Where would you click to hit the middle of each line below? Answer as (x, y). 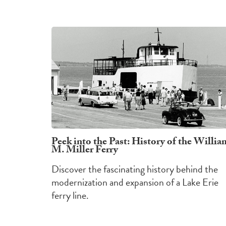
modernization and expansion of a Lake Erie (135, 182)
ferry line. (70, 195)
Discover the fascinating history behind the (135, 169)
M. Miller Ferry (85, 151)
